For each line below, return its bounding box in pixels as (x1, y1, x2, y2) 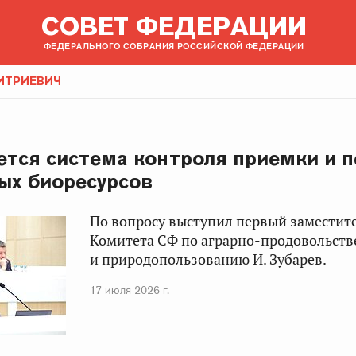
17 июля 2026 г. (90, 283, 170, 297)
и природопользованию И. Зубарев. (90, 250, 327, 269)
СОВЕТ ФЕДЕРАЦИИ (41, 10, 307, 42)
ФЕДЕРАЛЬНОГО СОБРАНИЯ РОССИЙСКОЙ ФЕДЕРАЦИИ (44, 41, 304, 52)
